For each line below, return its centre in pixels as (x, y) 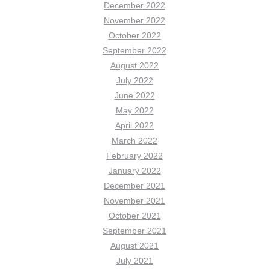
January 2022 (134, 171)
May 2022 (134, 110)
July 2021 (134, 261)
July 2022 (134, 80)
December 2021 (134, 186)
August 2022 (134, 65)
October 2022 (134, 35)
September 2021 (134, 231)
